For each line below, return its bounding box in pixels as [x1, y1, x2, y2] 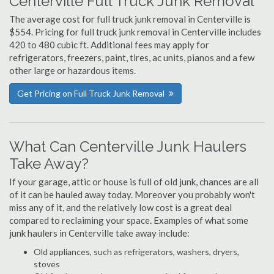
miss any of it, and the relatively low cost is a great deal [9, 202, 232, 213]
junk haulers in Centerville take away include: [9, 228, 190, 239]
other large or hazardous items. [9, 65, 136, 76]
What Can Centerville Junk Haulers [9, 138, 246, 155]
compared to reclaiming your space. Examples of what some [9, 215, 248, 226]
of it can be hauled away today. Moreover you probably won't [9, 189, 255, 200]
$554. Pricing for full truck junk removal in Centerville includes [9, 26, 261, 37]
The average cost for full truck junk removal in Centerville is [9, 13, 251, 24]
